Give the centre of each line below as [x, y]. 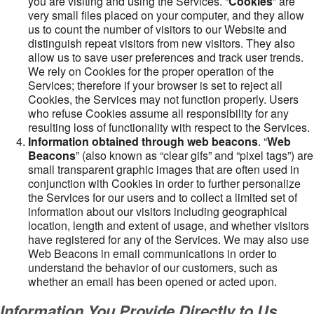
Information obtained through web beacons [143, 141]
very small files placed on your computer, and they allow [166, 15]
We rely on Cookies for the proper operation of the [151, 71]
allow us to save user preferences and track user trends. [166, 57]
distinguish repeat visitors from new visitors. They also [162, 43]
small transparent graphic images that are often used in [164, 169]
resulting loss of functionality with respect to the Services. [169, 127]
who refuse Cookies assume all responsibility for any [158, 113]
